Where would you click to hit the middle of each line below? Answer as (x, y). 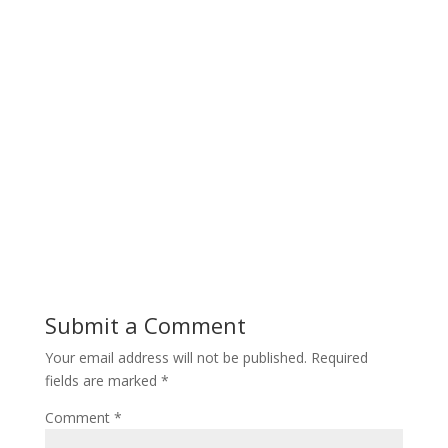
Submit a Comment (145, 324)
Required (339, 357)
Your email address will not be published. (175, 357)
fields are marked (102, 380)
